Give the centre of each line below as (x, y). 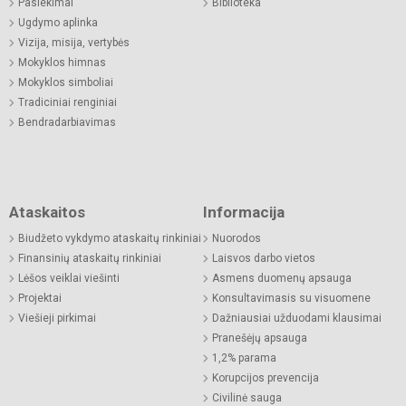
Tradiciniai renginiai (68, 102)
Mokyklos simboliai (66, 82)
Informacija (244, 212)
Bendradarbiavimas (67, 122)
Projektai (40, 298)
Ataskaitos (47, 212)
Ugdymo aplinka (58, 22)
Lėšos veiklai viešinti (69, 278)
